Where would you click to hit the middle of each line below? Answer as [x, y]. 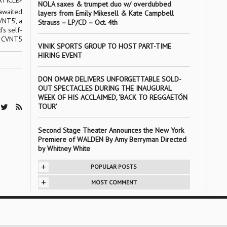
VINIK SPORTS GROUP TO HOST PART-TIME [104, 46]
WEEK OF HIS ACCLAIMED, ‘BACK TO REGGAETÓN [112, 97]
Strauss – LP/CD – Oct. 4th [78, 22]
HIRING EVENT [60, 55]
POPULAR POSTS [114, 166]
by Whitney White [64, 148]
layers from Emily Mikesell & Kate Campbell [106, 13]
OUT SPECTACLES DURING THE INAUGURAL [104, 88]
